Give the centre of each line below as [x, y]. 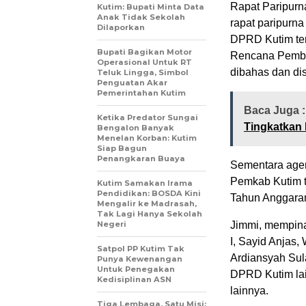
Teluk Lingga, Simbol [143, 73]
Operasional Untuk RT [144, 62]
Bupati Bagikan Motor [144, 52]
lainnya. [249, 291]
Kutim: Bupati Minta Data [151, 7]
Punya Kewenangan [140, 259]
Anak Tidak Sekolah [141, 17]
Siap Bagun [122, 149]
